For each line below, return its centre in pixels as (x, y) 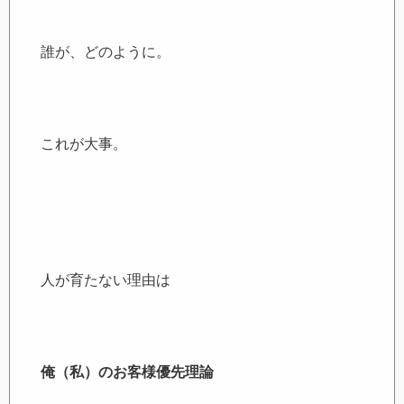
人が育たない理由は (106, 280)
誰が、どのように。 (106, 52)
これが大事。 (84, 143)
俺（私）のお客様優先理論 (128, 372)
